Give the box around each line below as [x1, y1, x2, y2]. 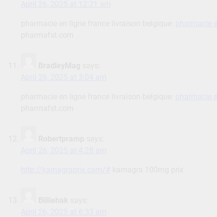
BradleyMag [38, 61, 80, 71]
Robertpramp [38, 134, 84, 144]
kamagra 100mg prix [110, 165, 184, 175]
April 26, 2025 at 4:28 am [20, 146, 107, 155]
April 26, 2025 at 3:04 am [20, 73, 107, 82]
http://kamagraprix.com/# [20, 165, 110, 175]
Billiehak [38, 196, 68, 205]
